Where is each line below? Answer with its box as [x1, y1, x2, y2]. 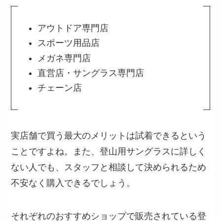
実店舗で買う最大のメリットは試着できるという [11, 130, 207, 141]
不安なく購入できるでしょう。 [11, 178, 136, 188]
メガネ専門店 [37, 53, 91, 63]
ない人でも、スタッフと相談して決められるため [11, 162, 207, 172]
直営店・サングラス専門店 [37, 68, 145, 78]
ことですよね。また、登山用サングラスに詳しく [11, 146, 207, 156]
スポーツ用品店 [37, 38, 100, 48]
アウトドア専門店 [37, 23, 109, 33]
